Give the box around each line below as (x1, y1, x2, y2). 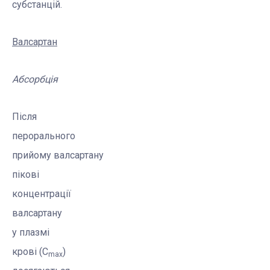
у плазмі (12, 227, 49, 239)
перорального (12, 130, 75, 142)
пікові (12, 169, 39, 181)
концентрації (12, 188, 71, 200)
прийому (12, 149, 54, 162)
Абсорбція (12, 74, 58, 86)
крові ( (12, 246, 42, 258)
